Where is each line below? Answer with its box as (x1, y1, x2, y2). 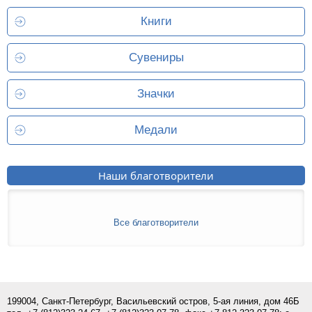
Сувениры (128, 50, 184, 64)
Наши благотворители (98, 168, 214, 182)
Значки (137, 86, 175, 100)
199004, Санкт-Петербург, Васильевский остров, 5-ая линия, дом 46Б (7, 295, 299, 306)
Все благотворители (114, 217, 198, 228)
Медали (134, 123, 178, 136)
